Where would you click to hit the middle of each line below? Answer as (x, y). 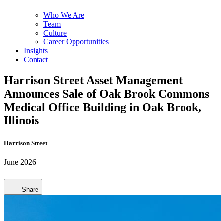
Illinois (21, 120)
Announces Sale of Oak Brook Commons (107, 93)
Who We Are (64, 15)
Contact (36, 59)
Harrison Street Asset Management (93, 80)
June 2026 (20, 162)
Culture (55, 33)
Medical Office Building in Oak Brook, (103, 107)
